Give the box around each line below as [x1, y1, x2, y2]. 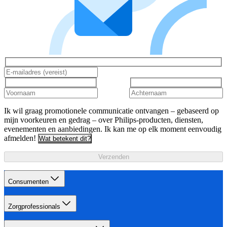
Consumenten [8, 177, 49, 185]
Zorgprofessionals [8, 202, 60, 210]
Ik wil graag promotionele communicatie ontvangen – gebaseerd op [4, 106, 219, 115]
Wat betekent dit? [39, 134, 91, 142]
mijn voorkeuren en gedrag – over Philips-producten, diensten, [4, 115, 203, 124]
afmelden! [4, 133, 36, 142]
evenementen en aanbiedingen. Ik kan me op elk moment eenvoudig [4, 124, 221, 133]
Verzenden [98, 153, 129, 161]
